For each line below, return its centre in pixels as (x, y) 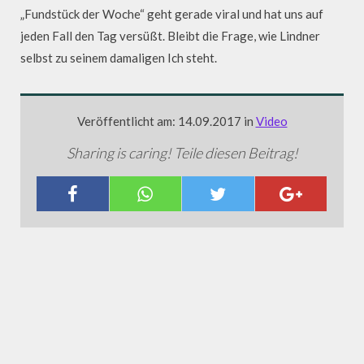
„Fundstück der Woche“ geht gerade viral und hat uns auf (172, 13)
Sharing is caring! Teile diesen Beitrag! (182, 152)
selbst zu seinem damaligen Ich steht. (119, 57)
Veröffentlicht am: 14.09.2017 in (166, 121)
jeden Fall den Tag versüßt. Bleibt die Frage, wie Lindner (170, 35)
